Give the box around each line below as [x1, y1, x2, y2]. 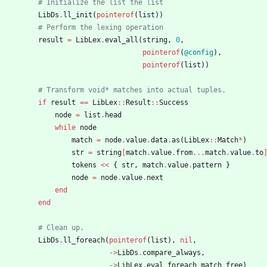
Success [159, 98, 188, 107]
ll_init [63, 11, 92, 20]
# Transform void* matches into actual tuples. [38, 86, 226, 95]
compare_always [142, 249, 201, 257]
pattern [193, 161, 222, 170]
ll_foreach [63, 236, 105, 245]
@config [184, 48, 213, 57]
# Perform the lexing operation [38, 23, 163, 32]
